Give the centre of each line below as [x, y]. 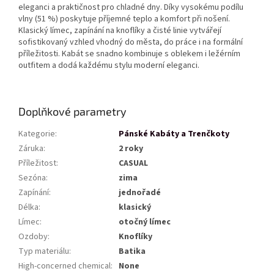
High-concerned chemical [65, 266]
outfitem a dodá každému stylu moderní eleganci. [109, 66]
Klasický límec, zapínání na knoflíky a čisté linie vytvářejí [120, 31]
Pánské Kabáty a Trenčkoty [174, 134]
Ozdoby [33, 237]
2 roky [131, 149]
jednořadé [140, 193]
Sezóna [32, 178]
